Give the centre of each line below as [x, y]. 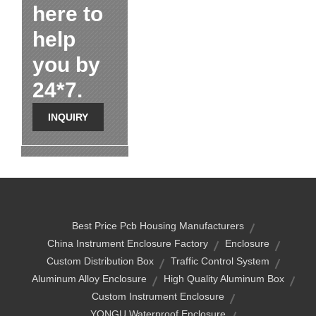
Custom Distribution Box [100, 261]
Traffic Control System [220, 261]
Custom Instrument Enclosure [158, 296]
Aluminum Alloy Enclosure [89, 279]
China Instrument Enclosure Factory [127, 243]
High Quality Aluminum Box [224, 279]
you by [66, 65]
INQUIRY [68, 117]
